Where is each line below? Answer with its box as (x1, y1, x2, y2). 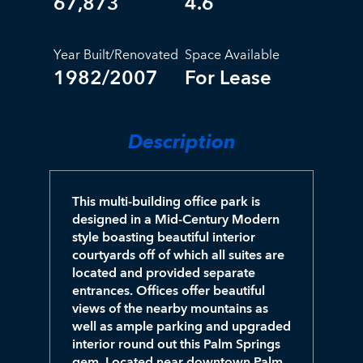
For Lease (185, 64, 272, 92)
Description (127, 128, 236, 156)
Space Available (185, 45, 280, 64)
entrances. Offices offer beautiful (71, 281, 265, 300)
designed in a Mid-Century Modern (71, 210, 280, 228)
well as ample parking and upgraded (71, 317, 291, 335)
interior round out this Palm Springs (71, 335, 280, 353)
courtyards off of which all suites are (71, 246, 284, 264)
